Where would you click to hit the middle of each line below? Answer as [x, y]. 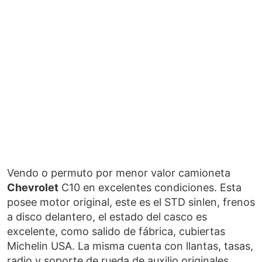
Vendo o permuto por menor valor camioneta [119, 173]
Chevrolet [33, 187]
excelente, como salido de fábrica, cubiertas [116, 231]
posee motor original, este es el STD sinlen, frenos [131, 202]
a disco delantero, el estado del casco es [107, 217]
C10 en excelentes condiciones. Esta [150, 187]
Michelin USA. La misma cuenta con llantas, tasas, [130, 246]
